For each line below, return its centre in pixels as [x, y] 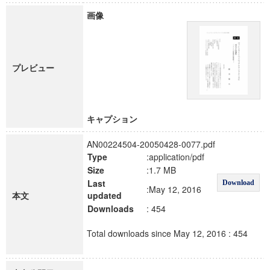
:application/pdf [175, 157]
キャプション [112, 119]
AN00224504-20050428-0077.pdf [151, 144]
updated [105, 195]
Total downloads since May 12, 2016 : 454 [167, 233]
